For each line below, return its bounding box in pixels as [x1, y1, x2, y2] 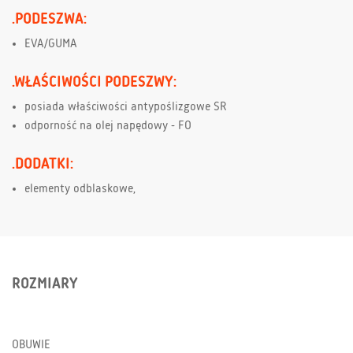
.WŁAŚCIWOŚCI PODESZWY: [12, 73, 176, 90]
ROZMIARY [12, 275, 78, 292]
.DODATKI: [12, 155, 73, 172]
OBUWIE [12, 338, 50, 351]
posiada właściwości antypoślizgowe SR [24, 100, 227, 113]
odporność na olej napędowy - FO [24, 119, 191, 132]
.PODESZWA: [12, 10, 87, 27]
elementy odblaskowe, [24, 182, 136, 195]
